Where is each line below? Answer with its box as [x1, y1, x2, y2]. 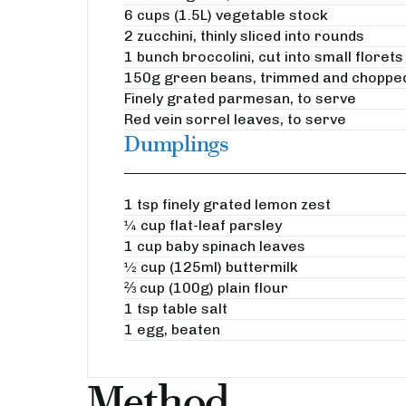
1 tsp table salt [124, 299, 227, 317]
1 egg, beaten [124, 320, 220, 338]
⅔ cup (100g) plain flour [124, 278, 288, 296]
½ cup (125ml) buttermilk [124, 257, 298, 275]
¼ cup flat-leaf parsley [124, 216, 282, 234]
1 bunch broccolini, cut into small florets [124, 48, 403, 66]
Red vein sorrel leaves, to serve [124, 111, 346, 129]
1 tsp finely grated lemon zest [124, 195, 331, 213]
